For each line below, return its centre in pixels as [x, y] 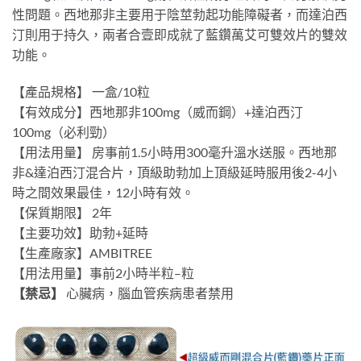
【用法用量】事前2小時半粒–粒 [103, 272]
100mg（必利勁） [64, 131]
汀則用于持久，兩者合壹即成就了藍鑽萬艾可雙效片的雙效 [180, 35]
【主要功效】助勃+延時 [80, 232]
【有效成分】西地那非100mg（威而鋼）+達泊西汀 [158, 111]
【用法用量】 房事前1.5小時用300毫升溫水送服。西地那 [174, 151]
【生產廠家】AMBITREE [82, 252]
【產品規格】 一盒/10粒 [81, 91]
